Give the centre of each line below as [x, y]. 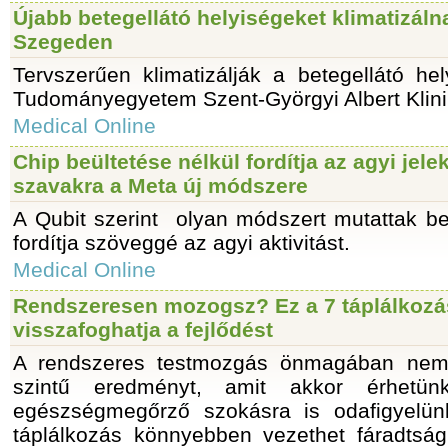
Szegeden [63, 41]
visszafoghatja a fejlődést [143, 329]
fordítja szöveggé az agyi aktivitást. [181, 242]
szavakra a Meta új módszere [160, 185]
